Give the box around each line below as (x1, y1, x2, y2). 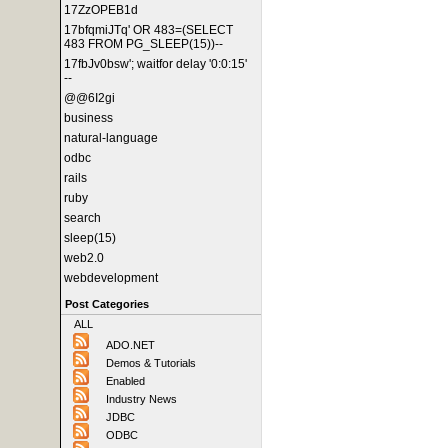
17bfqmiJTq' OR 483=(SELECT (64, 23, 233, 37)
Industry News (106, 393, 177, 405)
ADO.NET (106, 339, 155, 351)
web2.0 (64, 251, 104, 265)
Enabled (106, 375, 145, 387)
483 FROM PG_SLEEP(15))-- (64, 37, 223, 51)
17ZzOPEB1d (64, 3, 138, 17)
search (64, 211, 101, 225)
